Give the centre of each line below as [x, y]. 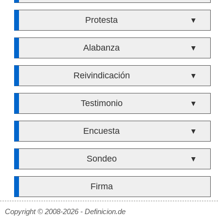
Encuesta [102, 131]
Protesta [102, 20]
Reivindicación [101, 75]
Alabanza [102, 48]
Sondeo [101, 159]
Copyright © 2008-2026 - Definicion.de [65, 211]
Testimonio [101, 103]
